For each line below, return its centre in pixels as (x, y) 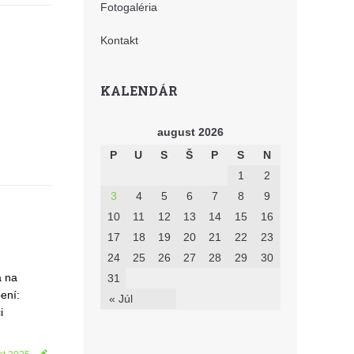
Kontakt (119, 40)
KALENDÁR (139, 90)
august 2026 (190, 132)
